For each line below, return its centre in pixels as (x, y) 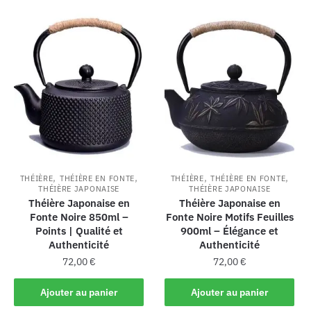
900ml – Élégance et (230, 231)
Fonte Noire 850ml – (79, 217)
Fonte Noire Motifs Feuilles (229, 217)
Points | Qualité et (79, 231)
